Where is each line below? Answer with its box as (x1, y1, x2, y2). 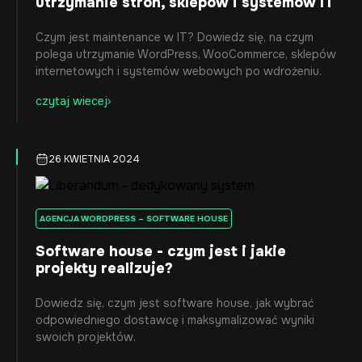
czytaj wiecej (36, 94, 107, 108)
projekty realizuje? (36, 259, 173, 277)
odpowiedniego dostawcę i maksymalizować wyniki (36, 313, 314, 327)
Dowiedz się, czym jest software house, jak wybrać (36, 296, 314, 310)
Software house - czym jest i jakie (36, 242, 286, 260)
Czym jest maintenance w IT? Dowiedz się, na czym (36, 30, 314, 44)
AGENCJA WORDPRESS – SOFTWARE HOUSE (40, 213, 228, 224)
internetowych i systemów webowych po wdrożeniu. (36, 64, 322, 78)
